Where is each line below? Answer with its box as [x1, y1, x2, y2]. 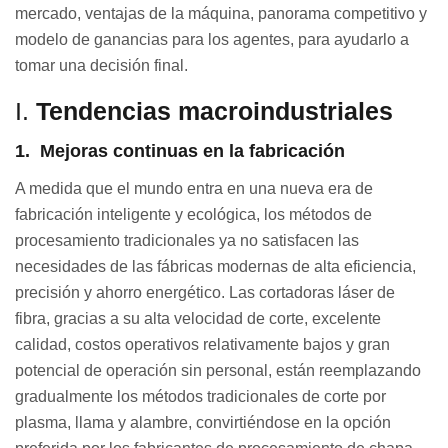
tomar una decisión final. [15, 57, 188, 75]
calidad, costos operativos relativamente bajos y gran [15, 336, 390, 354]
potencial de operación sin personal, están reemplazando [15, 362, 421, 380]
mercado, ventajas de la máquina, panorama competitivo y [15, 5, 427, 23]
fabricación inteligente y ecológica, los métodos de [15, 206, 372, 224]
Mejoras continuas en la [35, 141, 249, 162]
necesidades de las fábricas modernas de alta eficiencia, [15, 258, 416, 276]
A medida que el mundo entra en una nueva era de [15, 180, 373, 198]
